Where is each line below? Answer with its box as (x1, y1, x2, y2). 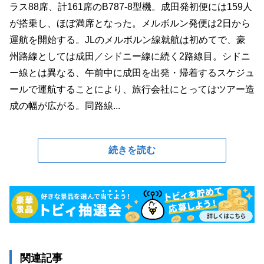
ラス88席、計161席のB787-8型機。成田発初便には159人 (9, 2, 252, 12)
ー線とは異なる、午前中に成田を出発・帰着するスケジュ (9, 68, 255, 78)
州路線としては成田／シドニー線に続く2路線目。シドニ (9, 51, 250, 61)
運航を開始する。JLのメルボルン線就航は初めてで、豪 (9, 35, 246, 45)
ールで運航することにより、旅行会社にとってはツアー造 (9, 84, 255, 94)
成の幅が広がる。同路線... (9, 101, 120, 111)
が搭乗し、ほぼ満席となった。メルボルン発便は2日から (9, 18, 250, 28)
